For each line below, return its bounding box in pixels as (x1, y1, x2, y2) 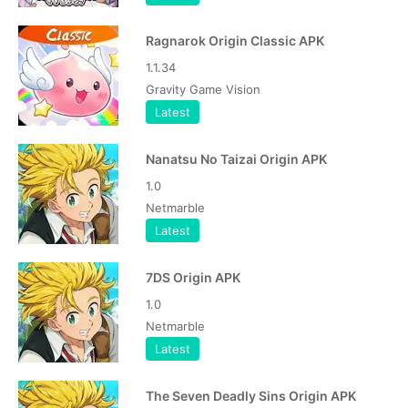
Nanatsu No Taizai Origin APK (146, 151, 327, 167)
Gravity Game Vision (146, 82, 260, 97)
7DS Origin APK (146, 270, 240, 285)
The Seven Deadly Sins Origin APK (146, 388, 356, 403)
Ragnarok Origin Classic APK (146, 33, 324, 48)
